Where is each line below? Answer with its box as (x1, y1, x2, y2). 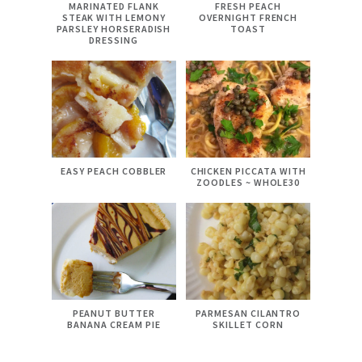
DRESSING (89, 34, 139, 47)
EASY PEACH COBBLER (61, 165, 167, 178)
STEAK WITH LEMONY (61, 11, 166, 24)
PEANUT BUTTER (72, 306, 156, 319)
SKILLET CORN (213, 318, 284, 330)
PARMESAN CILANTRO (196, 306, 301, 319)
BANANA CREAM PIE (67, 318, 161, 330)
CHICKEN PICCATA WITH (190, 165, 306, 178)
